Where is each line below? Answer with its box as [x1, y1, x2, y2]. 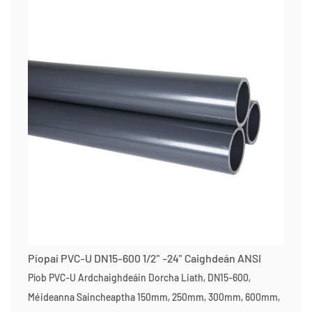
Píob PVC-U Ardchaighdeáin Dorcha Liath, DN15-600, [28, 272, 251, 283]
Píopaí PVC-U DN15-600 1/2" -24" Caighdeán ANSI [28, 251, 261, 265]
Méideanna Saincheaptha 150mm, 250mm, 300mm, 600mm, [28, 291, 280, 303]
